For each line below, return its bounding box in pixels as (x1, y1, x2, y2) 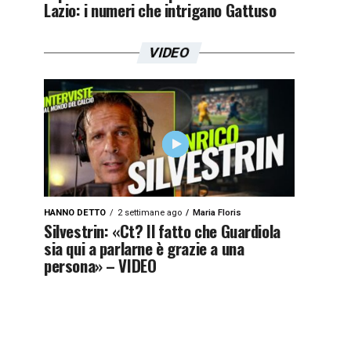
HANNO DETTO (44, 208, 106, 218)
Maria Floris (193, 208, 241, 218)
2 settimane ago (118, 208, 182, 218)
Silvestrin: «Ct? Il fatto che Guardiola (44, 219, 280, 243)
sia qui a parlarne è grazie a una (44, 236, 244, 260)
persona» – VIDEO (44, 253, 157, 277)
